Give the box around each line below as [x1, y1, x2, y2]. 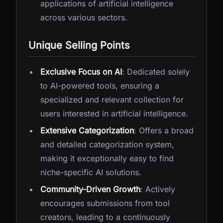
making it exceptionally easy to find [40, 153, 174, 163]
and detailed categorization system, [40, 139, 174, 149]
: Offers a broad [134, 125, 194, 135]
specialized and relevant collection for [40, 95, 184, 105]
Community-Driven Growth [40, 184, 140, 194]
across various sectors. [40, 12, 127, 22]
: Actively [140, 184, 175, 194]
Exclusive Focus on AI [40, 67, 122, 77]
